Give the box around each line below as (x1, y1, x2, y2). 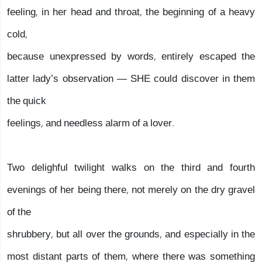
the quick (7, 90, 46, 112)
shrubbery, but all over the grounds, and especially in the (7, 223, 255, 245)
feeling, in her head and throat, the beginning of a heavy (7, 1, 255, 23)
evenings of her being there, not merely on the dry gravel (7, 179, 255, 201)
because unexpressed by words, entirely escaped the (7, 46, 255, 67)
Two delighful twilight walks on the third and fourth (7, 157, 255, 178)
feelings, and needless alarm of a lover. (7, 112, 174, 134)
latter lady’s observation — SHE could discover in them (7, 68, 255, 89)
